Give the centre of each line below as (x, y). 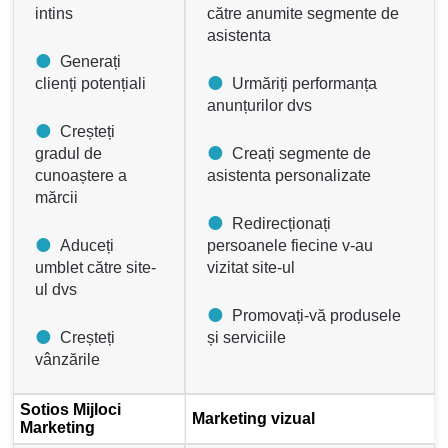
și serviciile (247, 338)
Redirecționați (282, 224)
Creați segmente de (302, 154)
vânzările (68, 360)
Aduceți (87, 246)
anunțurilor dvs (260, 106)
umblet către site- (96, 268)
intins (54, 14)
